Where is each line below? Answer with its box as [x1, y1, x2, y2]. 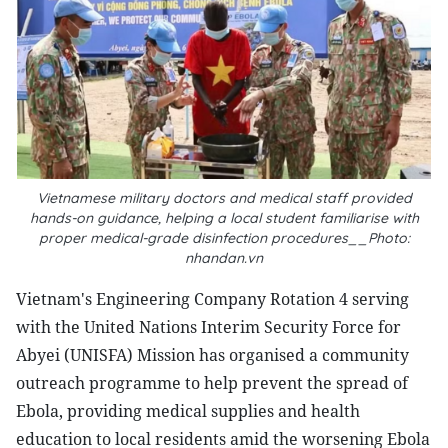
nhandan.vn [185, 249, 263, 267]
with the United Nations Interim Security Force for [16, 316, 401, 338]
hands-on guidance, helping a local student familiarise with [29, 209, 419, 227]
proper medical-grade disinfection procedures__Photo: [38, 229, 410, 247]
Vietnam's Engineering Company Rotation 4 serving [16, 288, 409, 310]
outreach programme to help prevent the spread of [16, 372, 408, 394]
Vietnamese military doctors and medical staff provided [36, 189, 412, 207]
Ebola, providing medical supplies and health [16, 400, 360, 422]
